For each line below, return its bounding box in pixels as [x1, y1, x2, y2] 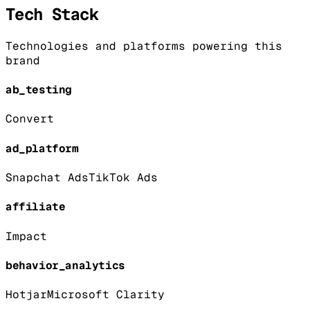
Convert [6, 111, 54, 127]
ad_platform [6, 140, 79, 156]
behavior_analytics [6, 257, 125, 273]
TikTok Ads [89, 170, 158, 185]
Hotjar [6, 287, 47, 302]
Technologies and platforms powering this [6, 38, 282, 53]
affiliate [6, 199, 66, 215]
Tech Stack [6, 3, 98, 26]
